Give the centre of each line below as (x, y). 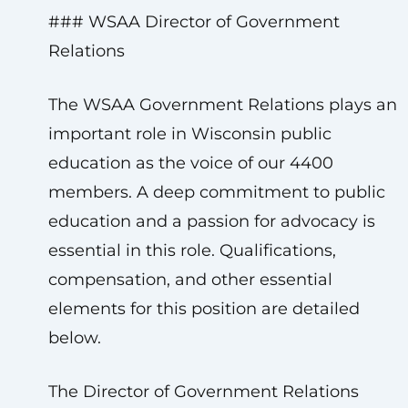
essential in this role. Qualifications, (192, 250)
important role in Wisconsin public (189, 134)
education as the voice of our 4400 (190, 163)
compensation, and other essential (190, 280)
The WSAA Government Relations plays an (222, 105)
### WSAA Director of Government (194, 22)
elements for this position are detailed (204, 309)
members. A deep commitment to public (216, 192)
